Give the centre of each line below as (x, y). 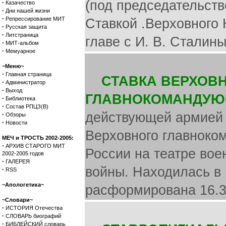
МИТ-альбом (22, 43)
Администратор (25, 82)
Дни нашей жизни (28, 11)
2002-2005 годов (23, 153)
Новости (16, 123)
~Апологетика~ (23, 185)
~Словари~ (17, 200)
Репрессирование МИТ (35, 19)
